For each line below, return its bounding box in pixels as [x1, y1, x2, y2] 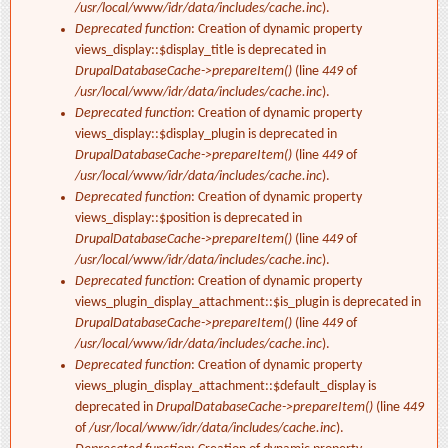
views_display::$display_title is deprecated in [75, 43, 326, 59]
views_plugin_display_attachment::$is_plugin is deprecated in [75, 295, 421, 311]
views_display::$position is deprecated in [75, 211, 302, 227]
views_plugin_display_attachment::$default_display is [75, 379, 376, 395]
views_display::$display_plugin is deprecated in [75, 127, 337, 143]
